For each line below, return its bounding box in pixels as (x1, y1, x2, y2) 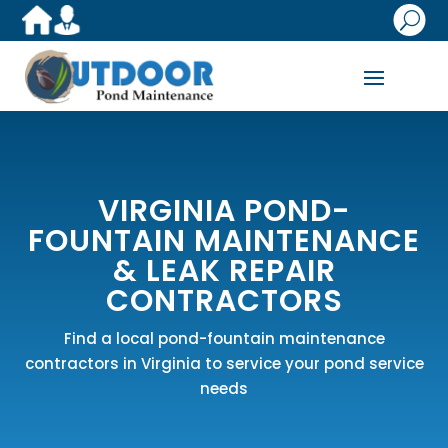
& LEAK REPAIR (112, 249, 336, 292)
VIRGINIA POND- (97, 189, 351, 232)
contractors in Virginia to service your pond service (24, 352, 424, 374)
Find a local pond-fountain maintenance (63, 327, 385, 349)
